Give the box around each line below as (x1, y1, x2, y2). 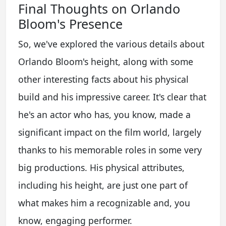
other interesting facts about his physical (18, 73, 189, 85)
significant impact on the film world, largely (18, 126, 201, 138)
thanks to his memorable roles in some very (18, 143, 202, 156)
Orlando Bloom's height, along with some (18, 55, 193, 68)
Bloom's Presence (18, 15, 123, 32)
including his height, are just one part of (18, 179, 188, 191)
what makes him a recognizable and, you (18, 196, 190, 209)
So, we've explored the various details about (18, 37, 204, 50)
